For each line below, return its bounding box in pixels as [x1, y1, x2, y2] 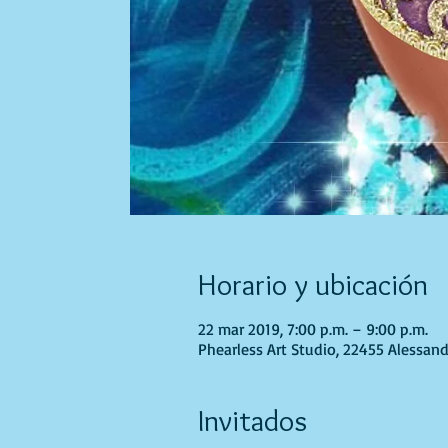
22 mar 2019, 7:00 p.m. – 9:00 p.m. [198, 319, 429, 340]
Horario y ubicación [198, 266, 429, 304]
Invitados [198, 402, 308, 440]
